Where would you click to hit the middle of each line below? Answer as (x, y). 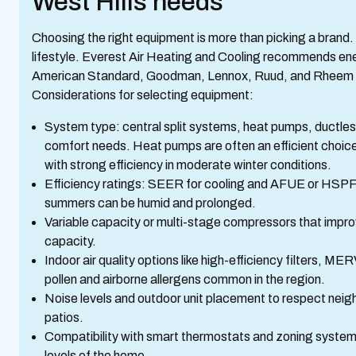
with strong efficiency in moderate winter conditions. (190, 165)
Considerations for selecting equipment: (143, 95)
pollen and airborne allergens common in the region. (187, 279)
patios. (66, 317)
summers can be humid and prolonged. (153, 203)
